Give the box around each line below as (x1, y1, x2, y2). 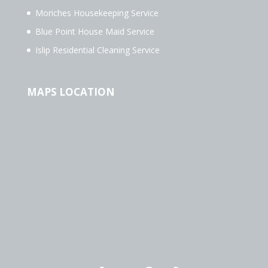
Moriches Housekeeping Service (35, 7, 159, 19)
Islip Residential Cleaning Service (35, 44, 160, 56)
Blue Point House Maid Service (35, 26, 154, 38)
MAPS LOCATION (26, 84, 115, 99)
